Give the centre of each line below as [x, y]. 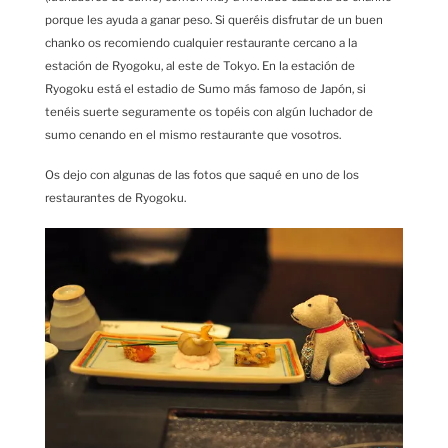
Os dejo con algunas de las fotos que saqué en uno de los [202, 175]
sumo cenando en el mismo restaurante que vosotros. [193, 134]
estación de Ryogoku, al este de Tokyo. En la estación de [200, 65]
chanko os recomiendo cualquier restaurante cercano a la [201, 42]
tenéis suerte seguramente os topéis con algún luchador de [209, 111]
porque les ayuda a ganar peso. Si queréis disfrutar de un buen [214, 19]
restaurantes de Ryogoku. [115, 198]
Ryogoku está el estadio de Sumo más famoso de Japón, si [205, 88]
